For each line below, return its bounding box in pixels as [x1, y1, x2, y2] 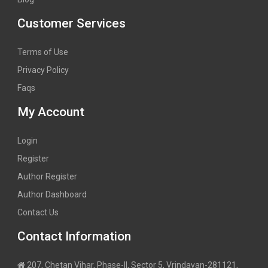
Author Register [17, 171, 77, 181]
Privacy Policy [17, 65, 69, 75]
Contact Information [17, 229, 131, 243]
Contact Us [17, 207, 59, 217]
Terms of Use [17, 47, 68, 57]
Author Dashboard [17, 189, 87, 199]
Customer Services [17, 16, 126, 31]
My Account [17, 104, 84, 119]
